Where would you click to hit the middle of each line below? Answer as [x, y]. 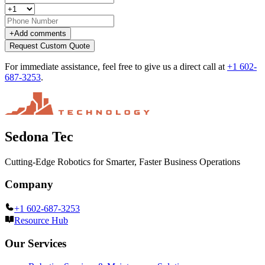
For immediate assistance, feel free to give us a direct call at [116, 66]
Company [29, 185]
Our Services [35, 243]
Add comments [40, 33]
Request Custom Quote [50, 46]
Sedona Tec [39, 136]
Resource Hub [41, 221]
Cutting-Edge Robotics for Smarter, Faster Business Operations [122, 161]
